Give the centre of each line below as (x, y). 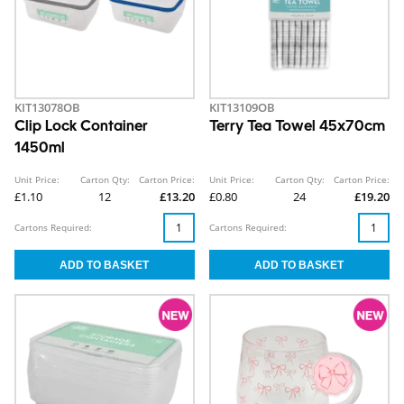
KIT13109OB (242, 107)
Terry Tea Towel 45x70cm (297, 127)
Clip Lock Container (81, 127)
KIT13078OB (47, 107)
